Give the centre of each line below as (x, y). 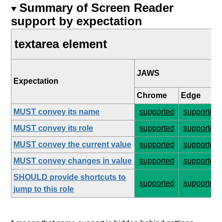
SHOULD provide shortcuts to (70, 177)
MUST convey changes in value (73, 161)
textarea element (61, 44)
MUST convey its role (54, 128)
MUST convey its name (57, 111)
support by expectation (77, 21)
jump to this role (44, 189)
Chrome (152, 95)
